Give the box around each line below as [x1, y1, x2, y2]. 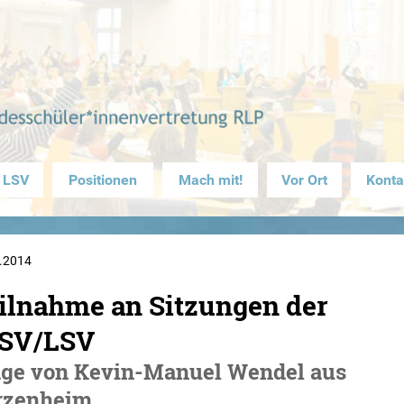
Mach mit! [178, 171, 243, 188]
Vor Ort [281, 171, 327, 188]
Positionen [69, 171, 137, 188]
